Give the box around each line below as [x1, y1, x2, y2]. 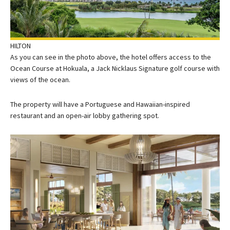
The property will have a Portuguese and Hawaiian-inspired [10, 100, 190, 109]
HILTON [10, 41, 31, 51]
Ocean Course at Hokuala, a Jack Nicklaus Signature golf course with [10, 64, 220, 73]
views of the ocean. [10, 75, 70, 85]
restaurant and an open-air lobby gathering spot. [10, 111, 159, 121]
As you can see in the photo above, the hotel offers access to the [10, 52, 211, 62]
